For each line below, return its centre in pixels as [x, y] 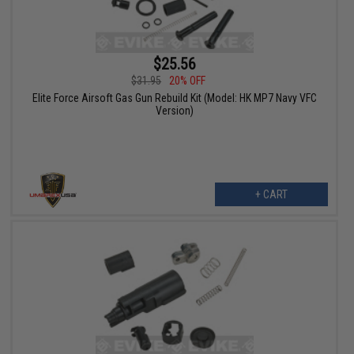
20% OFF [188, 80]
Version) [174, 110]
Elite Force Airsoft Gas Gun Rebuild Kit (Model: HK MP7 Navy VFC [174, 98]
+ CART [271, 194]
